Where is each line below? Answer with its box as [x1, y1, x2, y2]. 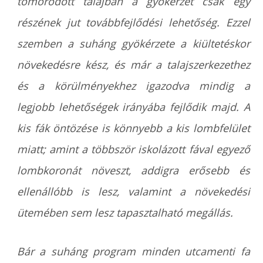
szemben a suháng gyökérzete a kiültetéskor [17, 36, 250, 50]
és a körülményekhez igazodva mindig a [17, 79, 250, 93]
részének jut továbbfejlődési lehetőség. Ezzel [17, 15, 250, 29]
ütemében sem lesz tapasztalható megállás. [17, 205, 234, 220]
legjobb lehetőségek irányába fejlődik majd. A [17, 100, 250, 114]
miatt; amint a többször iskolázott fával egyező [17, 142, 250, 156]
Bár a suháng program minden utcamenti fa [17, 244, 250, 258]
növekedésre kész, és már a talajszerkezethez [17, 58, 250, 72]
